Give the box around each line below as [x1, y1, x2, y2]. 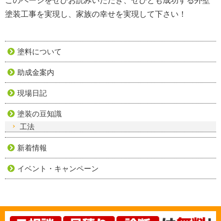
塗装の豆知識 [17, 109, 62, 118]
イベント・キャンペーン [17, 164, 99, 173]
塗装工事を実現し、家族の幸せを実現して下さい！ [5, 9, 186, 18]
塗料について [17, 47, 62, 56]
